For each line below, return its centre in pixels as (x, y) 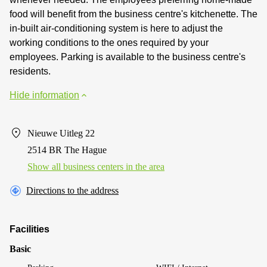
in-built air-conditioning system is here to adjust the (116, 28)
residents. (30, 71)
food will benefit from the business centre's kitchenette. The (133, 14)
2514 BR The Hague (67, 150)
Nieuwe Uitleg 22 (61, 133)
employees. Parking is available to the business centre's (128, 57)
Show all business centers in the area (96, 166)
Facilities (30, 229)
